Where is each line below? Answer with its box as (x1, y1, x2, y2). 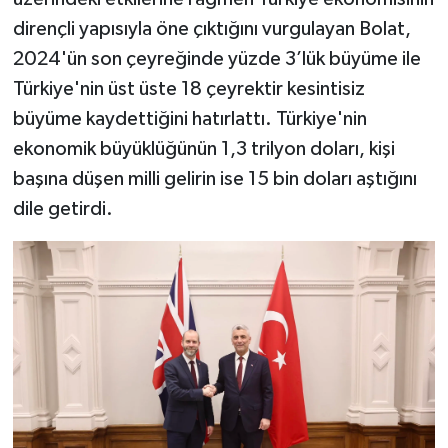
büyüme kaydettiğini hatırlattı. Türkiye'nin (12, 108, 367, 129)
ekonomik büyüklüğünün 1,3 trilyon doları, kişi (12, 138, 395, 159)
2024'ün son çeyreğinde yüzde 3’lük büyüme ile (12, 48, 421, 69)
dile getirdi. (12, 198, 113, 219)
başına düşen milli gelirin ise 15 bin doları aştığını (12, 168, 417, 189)
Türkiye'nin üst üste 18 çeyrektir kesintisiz (12, 78, 365, 99)
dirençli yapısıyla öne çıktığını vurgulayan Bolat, (12, 18, 411, 39)
